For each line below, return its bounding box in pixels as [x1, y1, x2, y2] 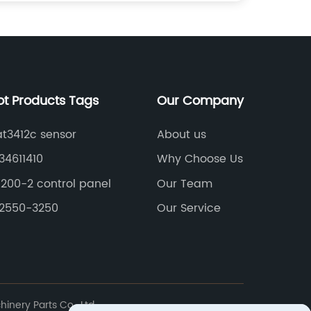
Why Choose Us [156, 150, 243, 169]
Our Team [156, 174, 212, 193]
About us [156, 125, 206, 144]
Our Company [156, 90, 244, 111]
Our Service [156, 199, 221, 218]
